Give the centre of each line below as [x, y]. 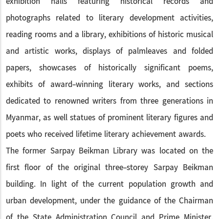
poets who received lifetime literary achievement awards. [106, 134]
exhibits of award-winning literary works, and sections [109, 85]
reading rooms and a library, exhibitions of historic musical [109, 35]
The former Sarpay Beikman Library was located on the [109, 151]
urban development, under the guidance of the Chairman [109, 201]
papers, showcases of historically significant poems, [109, 68]
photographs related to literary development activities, [109, 18]
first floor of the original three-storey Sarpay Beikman [109, 168]
